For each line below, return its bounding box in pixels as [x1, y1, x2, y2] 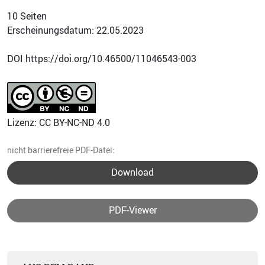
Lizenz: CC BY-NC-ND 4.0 [7, 116, 110, 129]
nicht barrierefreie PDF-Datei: [7, 144, 115, 156]
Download [111, 166, 154, 179]
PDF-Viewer [108, 203, 157, 216]
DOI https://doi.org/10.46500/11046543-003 [7, 52, 196, 65]
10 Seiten [7, 9, 47, 22]
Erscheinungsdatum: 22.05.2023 [7, 24, 144, 37]
